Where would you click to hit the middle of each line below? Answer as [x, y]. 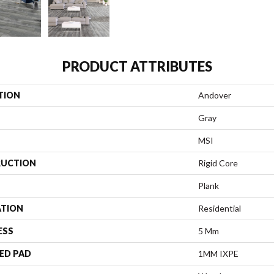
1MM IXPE [218, 254]
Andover [215, 95]
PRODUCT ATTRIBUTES [137, 67]
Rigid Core [218, 163]
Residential [220, 209]
